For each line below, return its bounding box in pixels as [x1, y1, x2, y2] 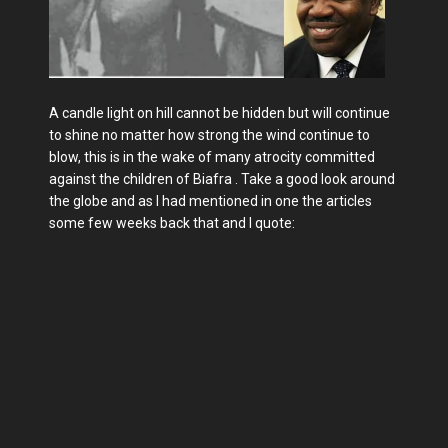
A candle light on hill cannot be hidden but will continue [49, 105, 390, 121]
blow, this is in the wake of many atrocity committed [49, 149, 375, 165]
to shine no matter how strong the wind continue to [49, 127, 370, 143]
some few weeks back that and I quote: [49, 215, 298, 231]
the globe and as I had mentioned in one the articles [49, 193, 372, 209]
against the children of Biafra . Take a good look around [49, 171, 395, 187]
